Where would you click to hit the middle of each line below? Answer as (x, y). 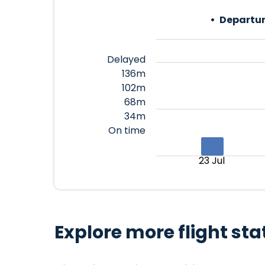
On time (127, 130)
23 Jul (211, 161)
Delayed (126, 59)
